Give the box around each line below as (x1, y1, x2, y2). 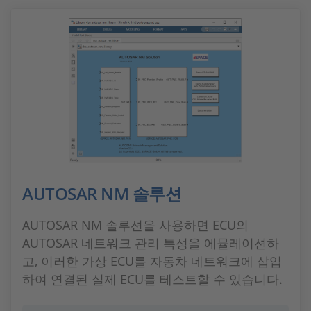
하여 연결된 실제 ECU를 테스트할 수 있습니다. (22, 271, 283, 287)
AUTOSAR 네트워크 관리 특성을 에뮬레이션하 (22, 235, 279, 251)
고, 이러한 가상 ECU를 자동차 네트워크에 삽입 (22, 253, 282, 269)
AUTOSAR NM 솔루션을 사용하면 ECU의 (22, 217, 249, 233)
